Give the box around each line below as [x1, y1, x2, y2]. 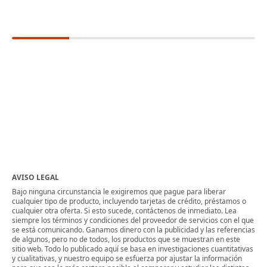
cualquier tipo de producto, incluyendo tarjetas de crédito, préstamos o [12, 196, 246, 206]
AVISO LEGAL [12, 172, 59, 182]
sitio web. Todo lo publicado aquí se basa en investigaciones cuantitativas [12, 244, 253, 254]
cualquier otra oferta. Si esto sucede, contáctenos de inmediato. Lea [12, 206, 237, 216]
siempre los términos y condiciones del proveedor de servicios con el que [12, 215, 254, 225]
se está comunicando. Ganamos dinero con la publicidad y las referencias [12, 225, 255, 235]
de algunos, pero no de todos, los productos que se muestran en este [12, 234, 240, 244]
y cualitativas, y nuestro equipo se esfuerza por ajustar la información [12, 253, 242, 263]
